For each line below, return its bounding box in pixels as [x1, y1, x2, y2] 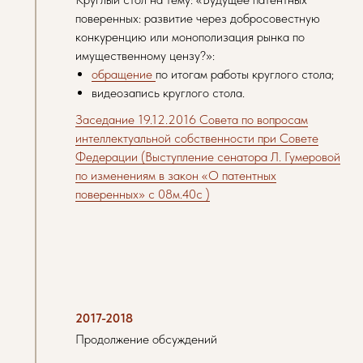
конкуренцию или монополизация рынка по [75, 29, 305, 45]
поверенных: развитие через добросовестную [75, 11, 320, 26]
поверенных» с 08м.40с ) [75, 186, 210, 202]
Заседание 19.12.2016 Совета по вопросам [75, 112, 308, 127]
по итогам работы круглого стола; [156, 66, 334, 82]
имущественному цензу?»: [75, 48, 215, 63]
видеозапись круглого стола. [92, 85, 245, 100]
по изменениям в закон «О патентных [75, 168, 276, 183]
